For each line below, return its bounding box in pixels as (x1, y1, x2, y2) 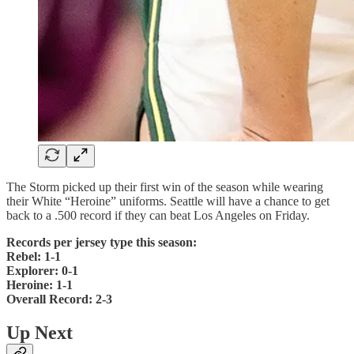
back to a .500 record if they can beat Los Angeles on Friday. (6, 209, 310, 223)
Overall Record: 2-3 (6, 292, 112, 307)
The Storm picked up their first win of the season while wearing (6, 180, 323, 194)
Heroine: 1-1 (6, 278, 73, 292)
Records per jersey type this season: (6, 235, 197, 250)
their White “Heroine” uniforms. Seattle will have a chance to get (6, 194, 330, 209)
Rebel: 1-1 (6, 250, 61, 264)
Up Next (6, 322, 73, 343)
